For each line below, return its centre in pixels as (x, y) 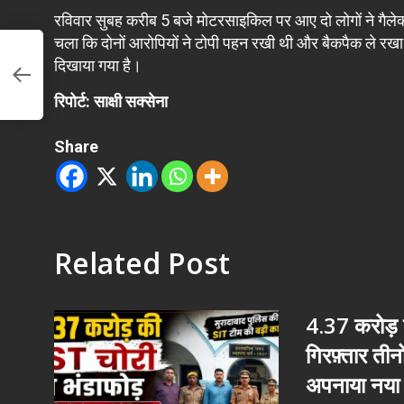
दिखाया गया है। (98, 65)
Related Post (142, 263)
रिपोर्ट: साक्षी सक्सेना (113, 101)
